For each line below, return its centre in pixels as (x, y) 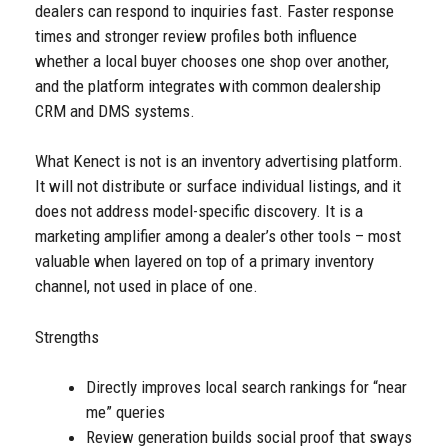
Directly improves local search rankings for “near (246, 387)
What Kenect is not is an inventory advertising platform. (219, 161)
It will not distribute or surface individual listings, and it (218, 186)
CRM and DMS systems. (115, 110)
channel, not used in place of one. (146, 286)
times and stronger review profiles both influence (196, 35)
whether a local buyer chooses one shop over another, (212, 60)
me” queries (125, 412)
